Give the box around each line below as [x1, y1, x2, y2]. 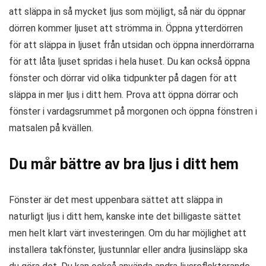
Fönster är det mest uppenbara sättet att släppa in [9, 194, 223, 205]
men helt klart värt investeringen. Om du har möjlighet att [9, 227, 246, 239]
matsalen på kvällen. [9, 122, 93, 134]
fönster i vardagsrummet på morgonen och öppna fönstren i [9, 105, 257, 117]
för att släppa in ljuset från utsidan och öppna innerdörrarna [9, 39, 254, 50]
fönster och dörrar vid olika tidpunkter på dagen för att [9, 72, 237, 84]
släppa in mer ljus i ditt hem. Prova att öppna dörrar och [9, 88, 238, 100]
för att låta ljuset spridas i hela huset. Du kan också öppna [9, 55, 250, 67]
